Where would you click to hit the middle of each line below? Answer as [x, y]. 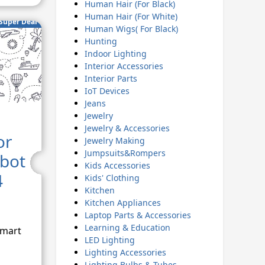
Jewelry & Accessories [127, 128]
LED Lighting [109, 240]
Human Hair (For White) [131, 16]
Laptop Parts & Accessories [138, 215]
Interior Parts [111, 78]
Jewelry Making [114, 140]
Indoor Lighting [115, 54]
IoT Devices [107, 91]
